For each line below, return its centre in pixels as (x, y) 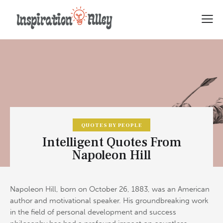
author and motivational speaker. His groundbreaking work (109, 201)
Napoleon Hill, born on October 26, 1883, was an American (110, 189)
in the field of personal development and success (93, 212)
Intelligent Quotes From (111, 143)
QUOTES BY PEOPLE (111, 125)
